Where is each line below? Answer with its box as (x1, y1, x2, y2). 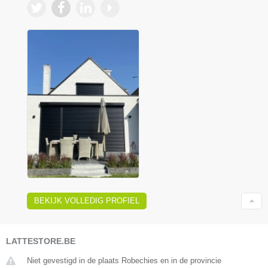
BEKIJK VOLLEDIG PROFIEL (34, 196, 139, 205)
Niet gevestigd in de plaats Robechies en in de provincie (27, 255, 221, 265)
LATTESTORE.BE (6, 236, 75, 246)
